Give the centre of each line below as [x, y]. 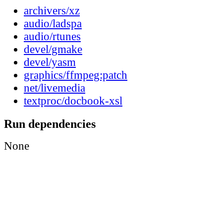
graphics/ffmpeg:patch [76, 75]
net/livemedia [55, 88]
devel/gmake [53, 50]
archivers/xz [52, 11]
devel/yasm [50, 62]
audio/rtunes [52, 37]
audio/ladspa [53, 24]
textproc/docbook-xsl [73, 101]
